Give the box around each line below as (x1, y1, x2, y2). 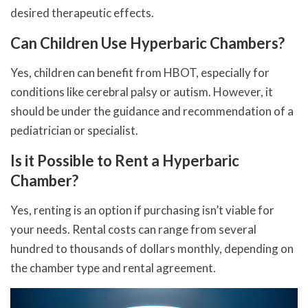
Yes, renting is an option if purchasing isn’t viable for (10, 202, 274, 217)
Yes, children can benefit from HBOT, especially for (10, 65, 269, 80)
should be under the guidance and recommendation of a (10, 103, 294, 118)
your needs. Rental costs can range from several (10, 221, 256, 236)
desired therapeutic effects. (10, 5, 154, 20)
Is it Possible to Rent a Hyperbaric (10, 151, 239, 170)
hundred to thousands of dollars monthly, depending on (10, 241, 294, 256)
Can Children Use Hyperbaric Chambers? (10, 33, 285, 52)
